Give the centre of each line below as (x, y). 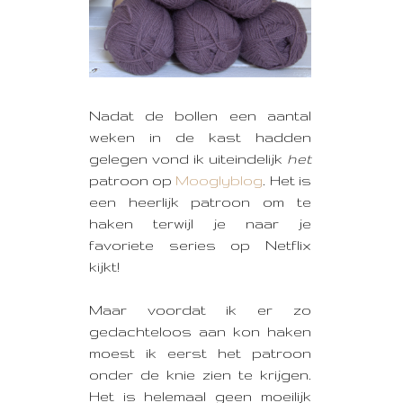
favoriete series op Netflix (200, 246)
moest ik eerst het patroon (200, 354)
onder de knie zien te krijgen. (200, 375)
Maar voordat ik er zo (200, 310)
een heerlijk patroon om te (200, 202)
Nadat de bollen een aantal (200, 116)
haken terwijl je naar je (200, 224)
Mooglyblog (219, 181)
